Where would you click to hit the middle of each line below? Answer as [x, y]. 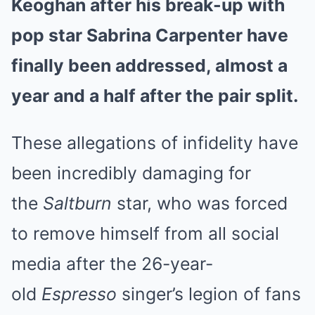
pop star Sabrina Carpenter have [150, 35]
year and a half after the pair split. [155, 95]
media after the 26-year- [112, 263]
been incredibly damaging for [131, 173]
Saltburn [77, 203]
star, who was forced [200, 203]
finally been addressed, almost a [149, 65]
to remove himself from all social [145, 233]
